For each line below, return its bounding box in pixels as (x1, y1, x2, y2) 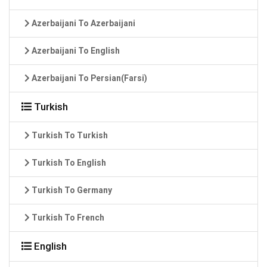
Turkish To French (30, 212, 104, 223)
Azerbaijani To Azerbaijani (30, 17, 135, 29)
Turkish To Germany (30, 184, 112, 195)
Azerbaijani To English (30, 45, 120, 56)
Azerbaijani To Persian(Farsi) (30, 72, 147, 83)
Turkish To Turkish (30, 129, 108, 141)
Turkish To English (30, 157, 106, 168)
